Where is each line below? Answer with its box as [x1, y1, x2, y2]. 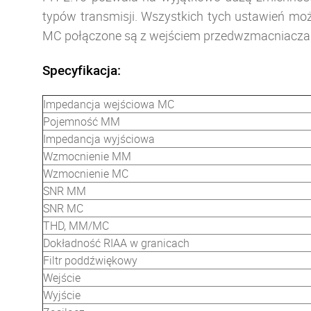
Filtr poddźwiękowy [43, 253, 137, 268]
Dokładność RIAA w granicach [43, 235, 190, 251]
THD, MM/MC [43, 218, 109, 233]
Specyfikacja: [42, 61, 121, 79]
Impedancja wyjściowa [43, 131, 155, 146]
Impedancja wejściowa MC [43, 96, 174, 112]
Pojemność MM [43, 114, 120, 129]
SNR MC [43, 201, 83, 216]
